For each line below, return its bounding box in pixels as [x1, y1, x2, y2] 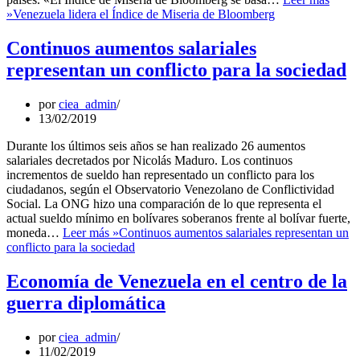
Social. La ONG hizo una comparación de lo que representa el [6, 196, 321, 211]
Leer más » [63, 225, 119, 239]
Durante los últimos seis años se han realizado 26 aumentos [6, 138, 305, 153]
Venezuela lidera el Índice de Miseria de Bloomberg [13, 7, 275, 22]
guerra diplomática [6, 292, 166, 313]
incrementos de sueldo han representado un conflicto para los [6, 167, 314, 182]
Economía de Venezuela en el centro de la [6, 270, 347, 292]
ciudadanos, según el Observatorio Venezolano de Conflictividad [6, 182, 334, 196]
